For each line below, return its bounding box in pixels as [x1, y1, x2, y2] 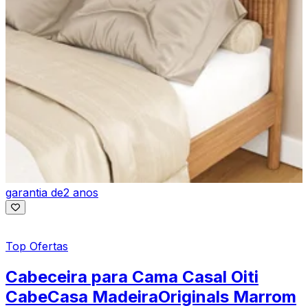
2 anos [63, 186, 98, 200]
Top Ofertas [5, 239, 68, 254]
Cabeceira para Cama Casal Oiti [5, 267, 258, 287]
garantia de [5, 186, 63, 200]
